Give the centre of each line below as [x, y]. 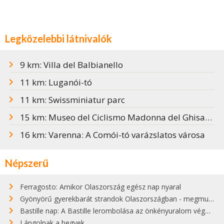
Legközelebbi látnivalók [58, 38]
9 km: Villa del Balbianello [71, 64]
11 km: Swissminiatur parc [72, 99]
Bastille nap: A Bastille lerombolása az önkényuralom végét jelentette [112, 210]
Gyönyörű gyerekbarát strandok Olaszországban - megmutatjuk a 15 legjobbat [114, 198]
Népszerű [27, 163]
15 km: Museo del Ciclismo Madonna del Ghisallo [112, 117]
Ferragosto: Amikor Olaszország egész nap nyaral [100, 186]
